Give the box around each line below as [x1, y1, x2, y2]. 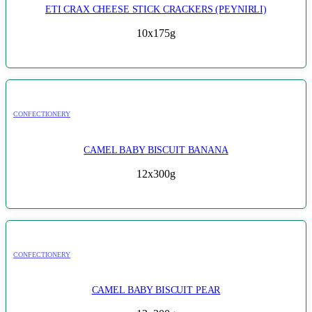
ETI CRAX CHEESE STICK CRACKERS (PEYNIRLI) [45, 3, 267, 15]
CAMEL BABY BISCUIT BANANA [84, 143, 228, 155]
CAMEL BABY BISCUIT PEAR [91, 284, 221, 296]
